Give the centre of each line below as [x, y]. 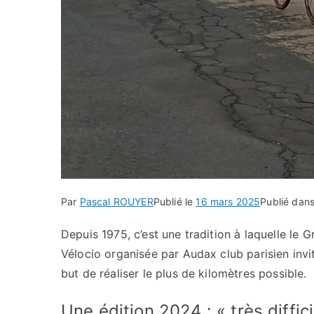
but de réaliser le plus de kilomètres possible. [184, 274]
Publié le [175, 202]
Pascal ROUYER [116, 202]
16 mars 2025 [228, 202]
